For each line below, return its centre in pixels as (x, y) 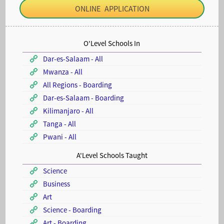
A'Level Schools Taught (112, 155)
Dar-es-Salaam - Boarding (82, 98)
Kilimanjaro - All (67, 111)
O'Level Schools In (112, 43)
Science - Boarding (71, 210)
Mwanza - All (62, 72)
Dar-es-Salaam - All (72, 59)
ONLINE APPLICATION (112, 8)
